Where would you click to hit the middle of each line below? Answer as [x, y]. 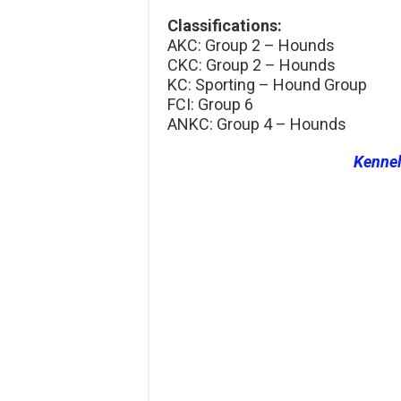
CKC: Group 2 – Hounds [252, 65]
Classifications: [225, 26]
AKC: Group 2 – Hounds [251, 46]
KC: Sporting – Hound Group [267, 85]
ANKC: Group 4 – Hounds [257, 124]
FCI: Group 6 [210, 105]
